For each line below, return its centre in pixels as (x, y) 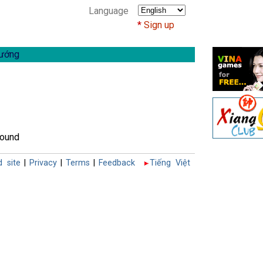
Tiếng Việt (170, 163)
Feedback (117, 163)
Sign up (159, 25)
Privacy (43, 163)
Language (109, 11)
